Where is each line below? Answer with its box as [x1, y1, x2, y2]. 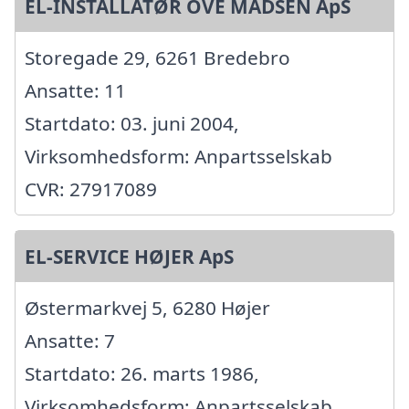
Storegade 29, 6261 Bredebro [25, 44, 290, 70]
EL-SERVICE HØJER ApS [25, 243, 234, 269]
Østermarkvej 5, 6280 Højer [25, 294, 270, 320]
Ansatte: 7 [25, 327, 115, 353]
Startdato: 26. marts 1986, [25, 360, 259, 386]
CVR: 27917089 [25, 175, 157, 202]
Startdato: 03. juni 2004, [25, 110, 239, 136]
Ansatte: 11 [25, 77, 126, 103]
